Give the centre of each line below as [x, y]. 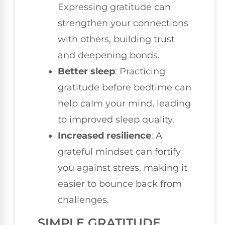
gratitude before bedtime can [125, 88]
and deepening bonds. [109, 55]
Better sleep [86, 72]
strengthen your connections [123, 23]
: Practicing [140, 72]
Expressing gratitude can [114, 7]
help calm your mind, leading [124, 104]
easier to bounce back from [120, 184]
